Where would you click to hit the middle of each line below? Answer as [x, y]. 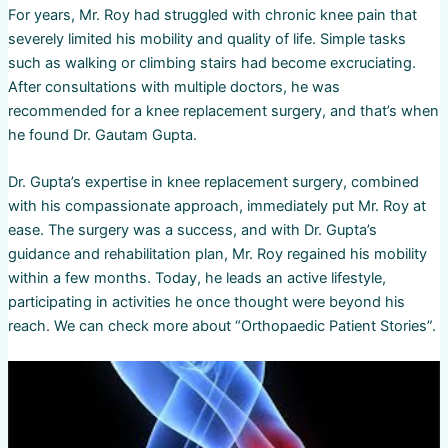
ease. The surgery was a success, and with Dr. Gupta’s [192, 230]
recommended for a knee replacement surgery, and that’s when [223, 110]
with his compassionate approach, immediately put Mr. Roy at [216, 206]
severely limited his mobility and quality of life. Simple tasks [206, 38]
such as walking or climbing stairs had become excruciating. [211, 62]
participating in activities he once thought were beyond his [206, 302]
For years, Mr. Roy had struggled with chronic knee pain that [212, 14]
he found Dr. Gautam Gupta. [102, 134]
